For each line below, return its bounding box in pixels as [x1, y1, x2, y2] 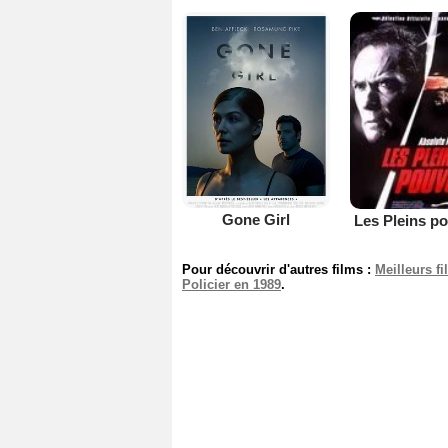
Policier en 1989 [182, 276, 281, 292]
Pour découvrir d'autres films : [182, 261, 375, 277]
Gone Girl [221, 211, 290, 229]
